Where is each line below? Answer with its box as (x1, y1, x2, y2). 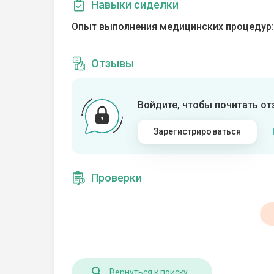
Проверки (91, 171, 142, 184)
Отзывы (91, 57, 134, 70)
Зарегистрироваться (153, 127, 242, 136)
